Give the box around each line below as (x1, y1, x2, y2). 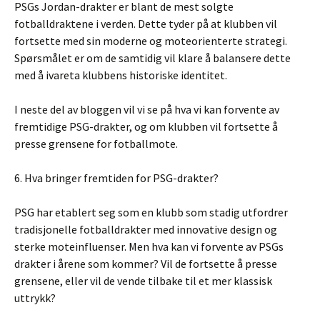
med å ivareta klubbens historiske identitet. (14, 68, 227, 82)
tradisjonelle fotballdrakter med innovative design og (14, 222, 277, 236)
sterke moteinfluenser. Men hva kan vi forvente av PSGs (14, 239, 284, 254)
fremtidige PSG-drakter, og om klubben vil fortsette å (14, 119, 278, 134)
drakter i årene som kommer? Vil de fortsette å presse (14, 256, 277, 271)
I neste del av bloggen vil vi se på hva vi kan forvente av (14, 102, 279, 116)
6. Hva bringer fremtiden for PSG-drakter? (14, 171, 219, 185)
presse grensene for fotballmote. (14, 136, 178, 151)
